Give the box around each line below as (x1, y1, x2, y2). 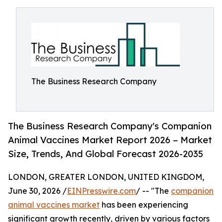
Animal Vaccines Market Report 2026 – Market (8, 134, 212, 146)
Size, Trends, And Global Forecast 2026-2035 (8, 148, 203, 160)
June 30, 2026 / (8, 186, 67, 196)
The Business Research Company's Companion (8, 120, 212, 132)
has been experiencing (100, 200, 188, 210)
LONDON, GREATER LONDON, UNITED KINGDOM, (8, 172, 204, 182)
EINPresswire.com (67, 186, 136, 196)
